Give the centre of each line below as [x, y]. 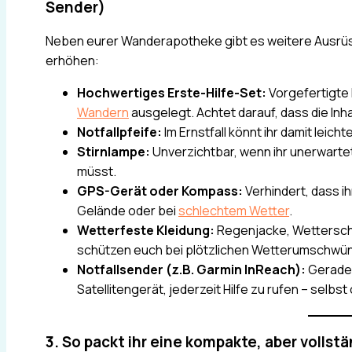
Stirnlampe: [114, 152]
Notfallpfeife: [119, 132]
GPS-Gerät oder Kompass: [160, 191]
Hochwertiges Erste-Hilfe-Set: [172, 93]
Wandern [103, 113]
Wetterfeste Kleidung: [146, 231]
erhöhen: [72, 61]
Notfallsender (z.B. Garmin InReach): [191, 270]
